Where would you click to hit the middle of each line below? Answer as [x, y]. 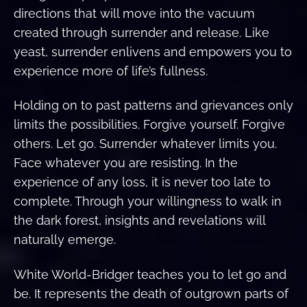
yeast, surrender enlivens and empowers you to [153, 51]
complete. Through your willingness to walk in [148, 201]
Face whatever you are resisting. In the [126, 163]
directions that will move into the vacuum [134, 13]
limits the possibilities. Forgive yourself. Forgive [149, 125]
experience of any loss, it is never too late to [142, 182]
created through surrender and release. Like [142, 32]
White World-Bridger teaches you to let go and [150, 274]
